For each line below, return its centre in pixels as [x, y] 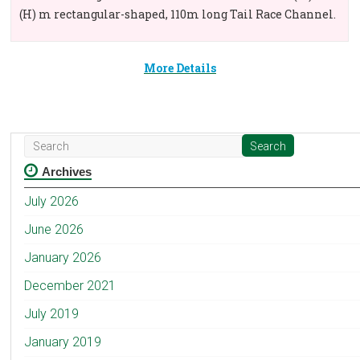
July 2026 [52, 201]
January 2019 [63, 342]
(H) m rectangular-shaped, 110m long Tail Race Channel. [178, 14]
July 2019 [52, 314]
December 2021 [70, 286]
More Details [180, 68]
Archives [67, 172]
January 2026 [63, 258]
